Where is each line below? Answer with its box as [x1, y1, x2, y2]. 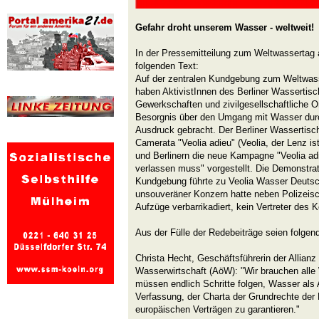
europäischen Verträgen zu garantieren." [135, 304, 300, 315]
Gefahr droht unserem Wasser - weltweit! [135, 22, 314, 33]
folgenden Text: [135, 61, 199, 71]
